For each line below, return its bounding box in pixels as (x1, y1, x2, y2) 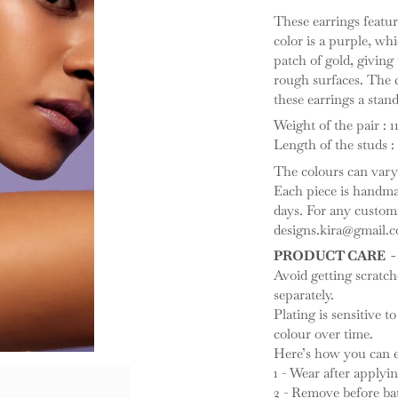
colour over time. (273, 325, 373, 343)
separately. (273, 286, 334, 304)
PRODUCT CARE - (273, 247, 395, 265)
